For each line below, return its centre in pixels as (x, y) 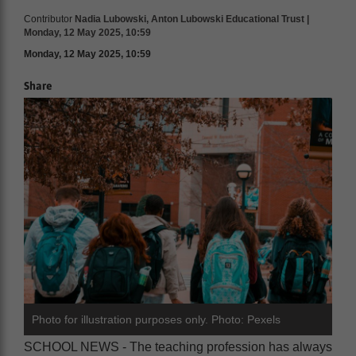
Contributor (48, 19)
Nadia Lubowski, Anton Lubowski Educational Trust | (192, 19)
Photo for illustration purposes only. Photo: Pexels (156, 319)
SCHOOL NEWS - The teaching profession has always (178, 346)
